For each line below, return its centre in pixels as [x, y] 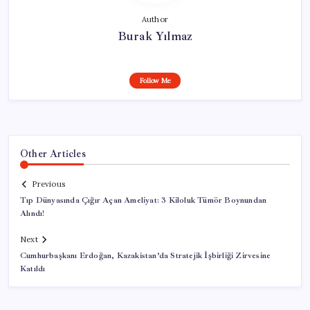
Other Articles [53, 153]
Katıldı [33, 269]
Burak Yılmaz [155, 36]
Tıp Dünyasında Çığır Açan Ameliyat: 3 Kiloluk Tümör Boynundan [144, 201]
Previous [48, 184]
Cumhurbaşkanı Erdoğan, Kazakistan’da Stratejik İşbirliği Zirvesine [146, 256]
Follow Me [155, 80]
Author [155, 19]
